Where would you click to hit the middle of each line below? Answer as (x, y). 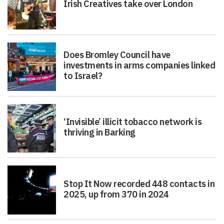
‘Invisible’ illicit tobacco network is (133, 122)
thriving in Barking (99, 132)
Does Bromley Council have (117, 55)
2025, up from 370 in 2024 (116, 194)
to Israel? (83, 76)
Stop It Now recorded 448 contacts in (139, 183)
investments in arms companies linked (139, 65)
